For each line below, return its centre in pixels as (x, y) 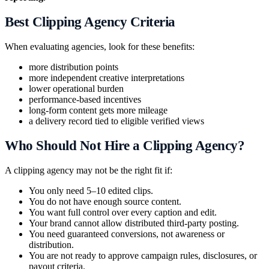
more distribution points (74, 67)
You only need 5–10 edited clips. (91, 190)
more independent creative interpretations (107, 77)
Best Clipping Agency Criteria (90, 22)
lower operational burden (76, 88)
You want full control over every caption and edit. (123, 212)
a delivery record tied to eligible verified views (116, 121)
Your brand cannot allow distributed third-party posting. (134, 223)
